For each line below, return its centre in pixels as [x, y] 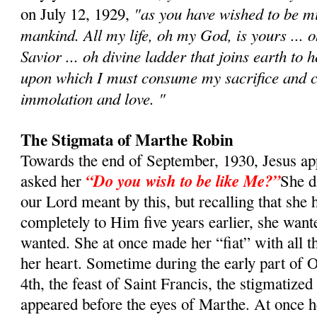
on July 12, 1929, [75, 13]
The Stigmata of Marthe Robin [127, 139]
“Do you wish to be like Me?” [183, 180]
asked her [53, 180]
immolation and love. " [93, 98]
